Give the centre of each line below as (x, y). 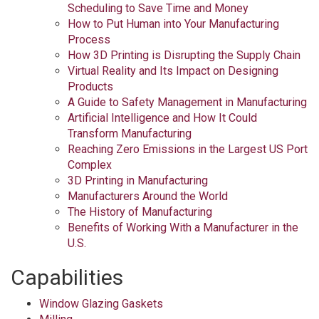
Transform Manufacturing (130, 134)
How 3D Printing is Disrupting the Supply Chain (184, 55)
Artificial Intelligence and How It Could (162, 118)
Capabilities (67, 277)
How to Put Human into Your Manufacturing (173, 24)
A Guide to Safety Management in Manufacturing (187, 102)
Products (90, 87)
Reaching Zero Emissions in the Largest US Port (188, 149)
